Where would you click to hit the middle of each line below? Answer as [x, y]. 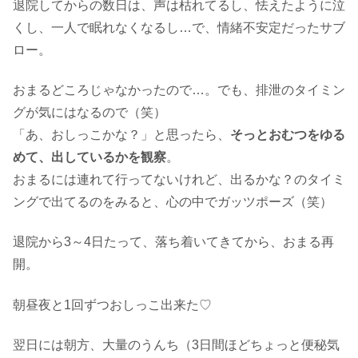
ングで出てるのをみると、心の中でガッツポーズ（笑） [173, 202]
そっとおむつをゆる [288, 135]
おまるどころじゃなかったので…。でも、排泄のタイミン [179, 90]
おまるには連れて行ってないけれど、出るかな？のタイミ [179, 180]
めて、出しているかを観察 [89, 157]
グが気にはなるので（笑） [89, 113]
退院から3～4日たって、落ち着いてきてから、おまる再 [173, 242]
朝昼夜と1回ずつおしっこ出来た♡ [112, 304]
